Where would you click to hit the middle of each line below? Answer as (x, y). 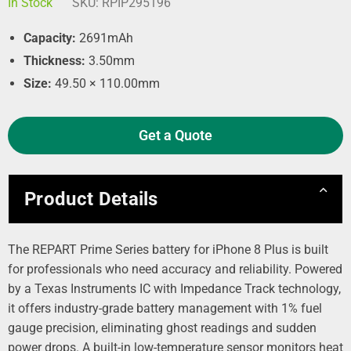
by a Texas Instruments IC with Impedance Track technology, (174, 289)
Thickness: (54, 61)
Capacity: (50, 38)
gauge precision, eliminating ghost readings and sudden (162, 328)
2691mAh (105, 38)
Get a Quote (175, 135)
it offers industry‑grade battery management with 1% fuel (165, 308)
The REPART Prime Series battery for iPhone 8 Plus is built (168, 250)
